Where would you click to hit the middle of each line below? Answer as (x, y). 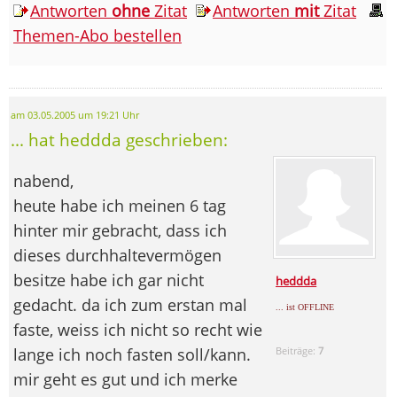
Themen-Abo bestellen (97, 35)
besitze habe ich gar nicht (109, 280)
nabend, (43, 180)
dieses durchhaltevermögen (117, 255)
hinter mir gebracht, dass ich (120, 230)
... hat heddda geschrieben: (119, 139)
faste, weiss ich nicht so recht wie (138, 329)
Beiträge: (297, 350)
